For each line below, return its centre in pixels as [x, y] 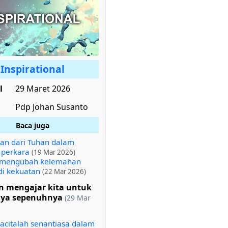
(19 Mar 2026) [53, 152]
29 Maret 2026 [43, 88]
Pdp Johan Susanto [52, 107]
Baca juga [32, 125]
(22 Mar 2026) [64, 171]
